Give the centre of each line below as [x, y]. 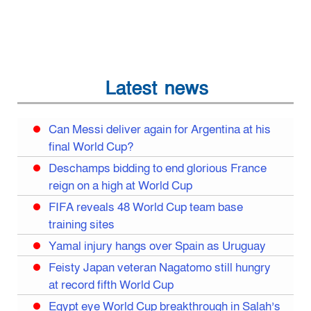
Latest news [157, 88]
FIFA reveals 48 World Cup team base [146, 207]
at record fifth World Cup [111, 285]
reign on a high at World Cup [121, 186]
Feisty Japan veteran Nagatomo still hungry [160, 268]
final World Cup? [91, 147]
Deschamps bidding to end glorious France [158, 168]
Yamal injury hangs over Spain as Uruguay [158, 246]
